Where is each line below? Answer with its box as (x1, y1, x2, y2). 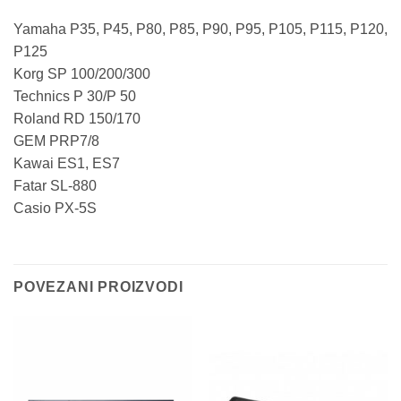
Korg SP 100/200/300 (13, 65, 150, 81)
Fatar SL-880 (13, 177, 97, 193)
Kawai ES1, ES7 (13, 155, 120, 171)
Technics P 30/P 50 (13, 88, 136, 104)
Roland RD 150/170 (13, 110, 141, 126)
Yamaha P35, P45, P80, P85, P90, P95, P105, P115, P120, (13, 21, 388, 37)
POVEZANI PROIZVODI (13, 279, 183, 295)
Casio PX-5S (13, 200, 97, 216)
